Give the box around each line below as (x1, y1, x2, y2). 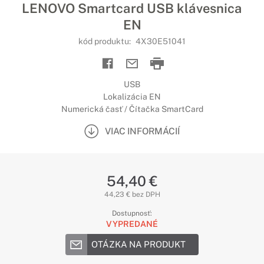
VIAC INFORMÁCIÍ (105, 126, 180, 136)
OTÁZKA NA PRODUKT (91, 239, 186, 249)
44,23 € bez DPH (104, 190, 160, 199)
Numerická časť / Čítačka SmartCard (61, 104, 203, 114)
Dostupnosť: (112, 209, 152, 217)
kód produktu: (78, 37, 133, 46)
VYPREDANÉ (106, 219, 158, 229)
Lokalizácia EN (103, 92, 161, 101)
